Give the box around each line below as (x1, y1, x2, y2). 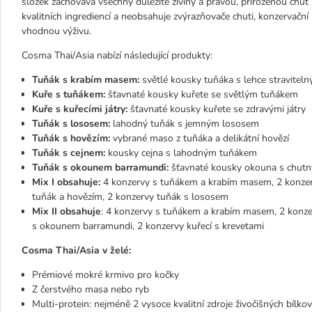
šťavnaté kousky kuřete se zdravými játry (130, 102, 306, 116)
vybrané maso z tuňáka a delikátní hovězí (110, 132, 289, 145)
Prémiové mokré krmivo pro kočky (32, 268, 179, 281)
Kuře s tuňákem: (32, 88, 108, 101)
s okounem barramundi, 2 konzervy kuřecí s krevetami (32, 219, 264, 233)
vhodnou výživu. (22, 24, 91, 38)
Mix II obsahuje (32, 205, 101, 218)
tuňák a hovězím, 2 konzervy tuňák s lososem (32, 190, 228, 203)
